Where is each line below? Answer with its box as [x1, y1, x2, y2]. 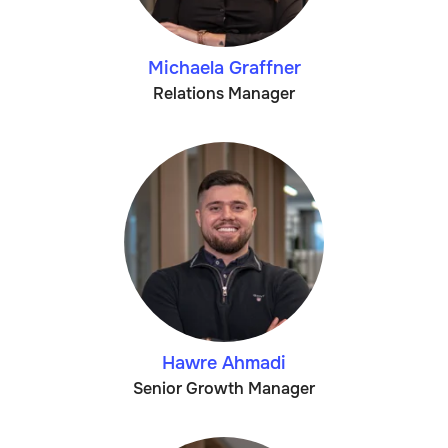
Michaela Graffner [147, 57, 301, 79]
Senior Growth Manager [133, 378, 315, 399]
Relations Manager [153, 83, 295, 104]
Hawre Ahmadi [162, 352, 286, 374]
